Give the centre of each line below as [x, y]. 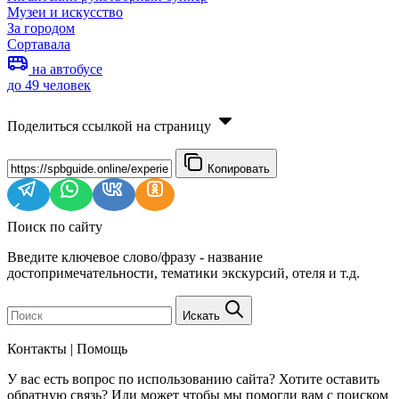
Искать [203, 315]
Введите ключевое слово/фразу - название [135, 256]
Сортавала [39, 44]
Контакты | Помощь [67, 348]
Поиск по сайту [55, 226]
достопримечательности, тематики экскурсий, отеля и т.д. [183, 273]
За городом [41, 28]
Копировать [239, 168]
